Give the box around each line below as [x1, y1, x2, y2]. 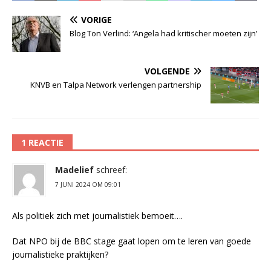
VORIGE [81, 14, 112, 26]
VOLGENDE [145, 65, 190, 77]
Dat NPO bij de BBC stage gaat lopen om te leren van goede [12, 235, 251, 247]
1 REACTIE [21, 137, 64, 149]
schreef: [96, 164, 127, 176]
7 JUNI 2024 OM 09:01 [55, 180, 121, 189]
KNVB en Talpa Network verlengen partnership [30, 79, 201, 91]
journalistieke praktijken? [12, 249, 108, 261]
